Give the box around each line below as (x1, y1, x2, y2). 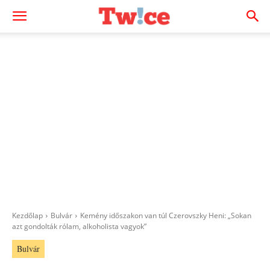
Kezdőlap (12, 210, 43, 221)
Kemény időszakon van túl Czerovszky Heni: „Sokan (80, 210, 251, 221)
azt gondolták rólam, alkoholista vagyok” (12, 221, 146, 231)
